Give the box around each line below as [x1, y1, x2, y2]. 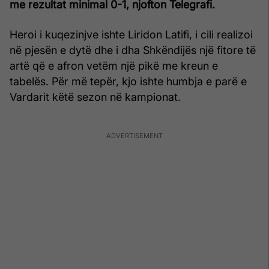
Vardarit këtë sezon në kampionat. [10, 90, 181, 103]
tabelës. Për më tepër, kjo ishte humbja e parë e [10, 74, 247, 88]
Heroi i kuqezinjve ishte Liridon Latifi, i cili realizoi [10, 28, 253, 41]
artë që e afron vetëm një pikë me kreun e [10, 59, 218, 72]
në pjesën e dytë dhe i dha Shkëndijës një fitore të [10, 43, 256, 56]
